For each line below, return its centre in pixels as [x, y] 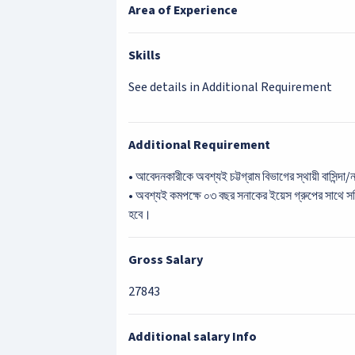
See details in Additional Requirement [230, 87]
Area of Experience [183, 10]
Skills [145, 55]
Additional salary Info [193, 337]
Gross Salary [166, 260]
